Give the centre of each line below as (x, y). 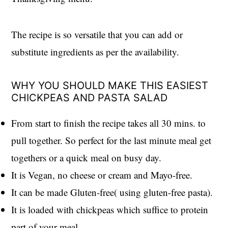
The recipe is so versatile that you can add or (97, 34)
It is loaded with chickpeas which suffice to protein (110, 209)
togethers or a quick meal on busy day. (87, 157)
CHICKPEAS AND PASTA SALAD (90, 97)
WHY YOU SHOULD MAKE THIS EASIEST (110, 85)
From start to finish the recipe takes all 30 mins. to (109, 123)
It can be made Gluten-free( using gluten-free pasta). (112, 192)
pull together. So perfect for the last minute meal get (111, 140)
